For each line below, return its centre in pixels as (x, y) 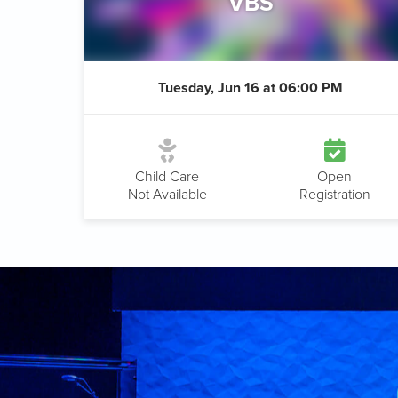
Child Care (167, 176)
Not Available (167, 194)
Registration (334, 194)
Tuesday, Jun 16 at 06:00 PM (251, 88)
